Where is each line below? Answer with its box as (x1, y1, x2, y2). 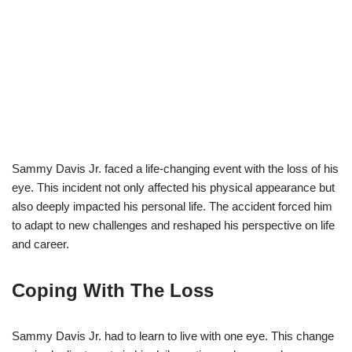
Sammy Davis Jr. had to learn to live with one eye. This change (12, 328, 334, 343)
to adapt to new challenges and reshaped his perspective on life (12, 218, 335, 232)
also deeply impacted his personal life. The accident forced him (12, 199, 332, 213)
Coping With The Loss (12, 279, 214, 301)
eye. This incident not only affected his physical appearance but (12, 180, 335, 194)
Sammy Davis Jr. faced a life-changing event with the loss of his (12, 161, 339, 175)
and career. (12, 236, 69, 251)
